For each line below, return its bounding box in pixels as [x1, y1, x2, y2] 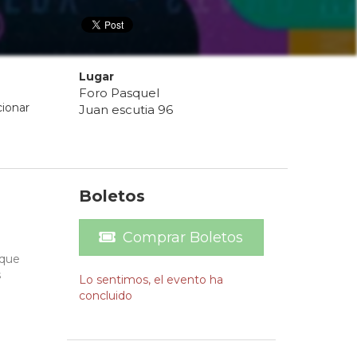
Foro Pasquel [78, 85, 159, 101]
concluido [78, 288, 132, 304]
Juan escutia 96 [78, 102, 173, 118]
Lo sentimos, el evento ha [78, 273, 223, 288]
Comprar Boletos [123, 229, 244, 247]
